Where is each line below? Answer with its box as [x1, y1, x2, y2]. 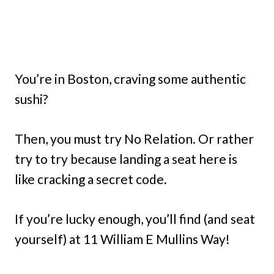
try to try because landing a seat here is [15, 151, 237, 167]
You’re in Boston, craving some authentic [15, 71, 246, 87]
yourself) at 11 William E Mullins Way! [15, 231, 230, 247]
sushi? [15, 91, 48, 107]
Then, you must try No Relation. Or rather [15, 131, 254, 147]
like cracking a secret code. [15, 171, 167, 187]
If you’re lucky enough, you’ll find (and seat [15, 211, 255, 227]
